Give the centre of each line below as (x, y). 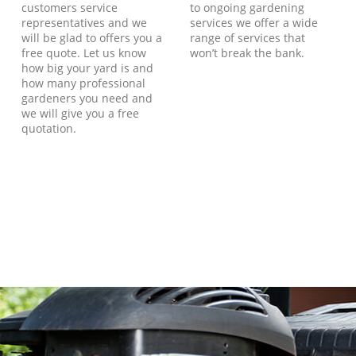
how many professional (84, 83)
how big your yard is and (88, 68)
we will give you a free (81, 113)
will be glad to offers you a (92, 37)
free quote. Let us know (84, 52)
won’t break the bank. (247, 52)
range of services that (247, 37)
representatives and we (85, 22)
